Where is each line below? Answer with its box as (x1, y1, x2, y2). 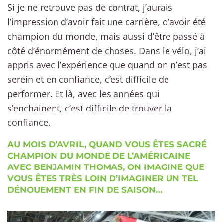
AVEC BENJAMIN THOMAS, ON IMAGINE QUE (7, 162, 204, 172)
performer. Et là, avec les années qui (7, 88, 160, 100)
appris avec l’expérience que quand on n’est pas (7, 59, 207, 71)
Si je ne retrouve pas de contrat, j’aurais (7, 1, 172, 14)
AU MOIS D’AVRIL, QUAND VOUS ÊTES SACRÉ (7, 139, 207, 149)
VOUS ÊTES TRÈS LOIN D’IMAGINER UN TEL (7, 173, 198, 183)
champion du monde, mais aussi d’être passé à (7, 30, 205, 43)
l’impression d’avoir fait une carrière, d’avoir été (7, 16, 206, 28)
